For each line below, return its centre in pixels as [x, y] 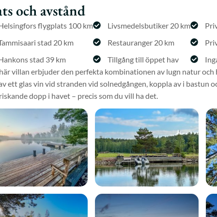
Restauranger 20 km [141, 42]
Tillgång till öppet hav [143, 59]
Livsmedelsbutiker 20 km [149, 25]
